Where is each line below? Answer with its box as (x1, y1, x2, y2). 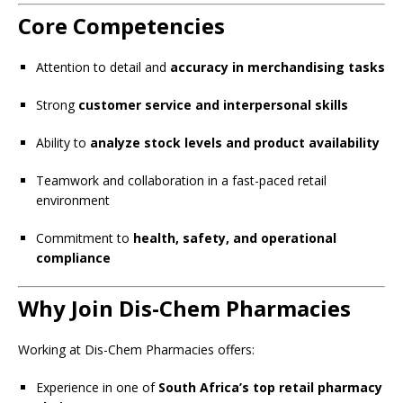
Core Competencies (18, 11, 225, 41)
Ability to (36, 134, 90, 152)
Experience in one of (36, 379, 158, 397)
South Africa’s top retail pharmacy (158, 379, 382, 397)
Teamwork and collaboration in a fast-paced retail (36, 172, 327, 190)
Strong (36, 96, 78, 114)
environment (36, 192, 110, 210)
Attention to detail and (36, 58, 170, 76)
